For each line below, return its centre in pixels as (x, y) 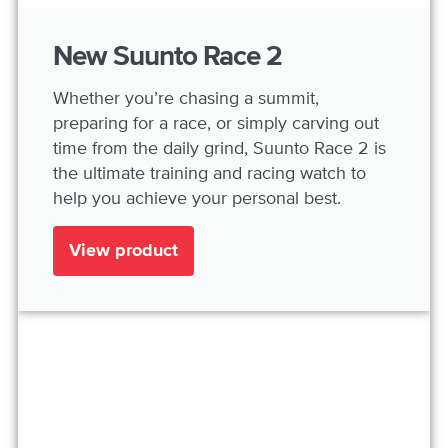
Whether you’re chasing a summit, (186, 98)
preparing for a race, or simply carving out (216, 123)
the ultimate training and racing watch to (209, 173)
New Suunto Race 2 (167, 56)
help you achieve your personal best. (202, 198)
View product (123, 250)
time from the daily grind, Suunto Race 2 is (219, 148)
